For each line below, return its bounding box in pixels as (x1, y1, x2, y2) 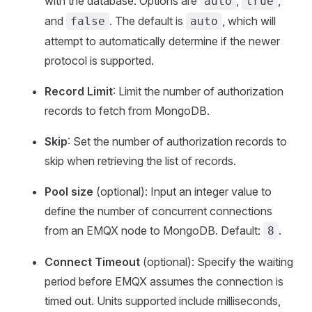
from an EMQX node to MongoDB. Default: (45, 224, 263, 238)
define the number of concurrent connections (45, 204, 272, 219)
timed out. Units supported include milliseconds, (45, 294, 281, 309)
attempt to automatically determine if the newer (45, 34, 280, 49)
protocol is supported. (45, 54, 154, 68)
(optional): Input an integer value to (93, 185, 272, 199)
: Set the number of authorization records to (68, 134, 287, 149)
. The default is (109, 14, 186, 29)
